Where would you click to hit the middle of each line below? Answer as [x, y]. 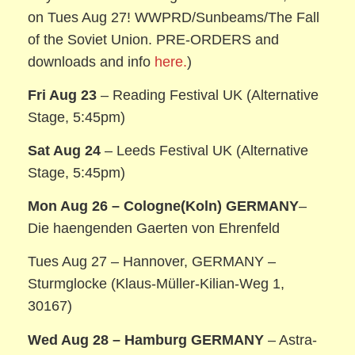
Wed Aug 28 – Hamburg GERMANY [146, 340]
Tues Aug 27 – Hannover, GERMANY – [152, 262]
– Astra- [291, 340]
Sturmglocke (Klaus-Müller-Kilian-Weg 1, [157, 284]
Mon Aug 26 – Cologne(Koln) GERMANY [164, 206]
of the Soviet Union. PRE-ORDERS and [154, 40]
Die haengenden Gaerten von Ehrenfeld [154, 229]
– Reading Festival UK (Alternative [208, 95]
